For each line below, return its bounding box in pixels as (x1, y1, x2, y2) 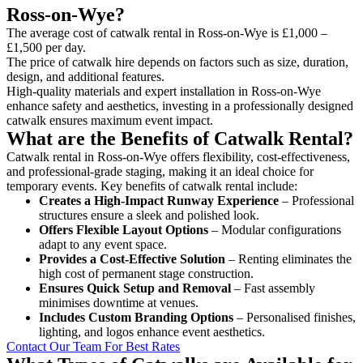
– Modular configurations (208, 222, 341, 237)
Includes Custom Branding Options (39, 310, 233, 324)
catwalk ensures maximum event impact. (6, 113, 213, 127)
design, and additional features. (6, 69, 168, 83)
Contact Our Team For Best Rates (6, 339, 180, 353)
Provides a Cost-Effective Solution (39, 251, 225, 266)
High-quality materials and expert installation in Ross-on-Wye (6, 83, 321, 98)
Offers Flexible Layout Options (39, 222, 208, 237)
